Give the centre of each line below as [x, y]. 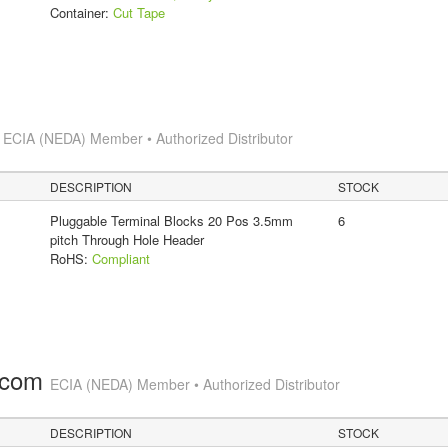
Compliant [120, 258]
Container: [81, 12]
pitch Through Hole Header [126, 239]
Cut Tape [138, 12]
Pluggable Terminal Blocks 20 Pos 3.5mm [171, 220]
